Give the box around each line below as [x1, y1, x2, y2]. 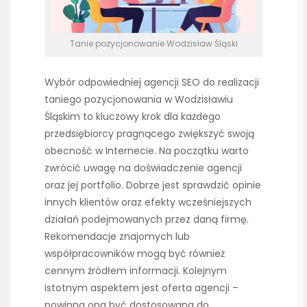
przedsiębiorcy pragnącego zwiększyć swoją [45, 126, 254, 140]
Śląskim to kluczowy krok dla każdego [45, 109, 221, 123]
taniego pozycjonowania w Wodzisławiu [45, 92, 233, 106]
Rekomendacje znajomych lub [45, 229, 190, 243]
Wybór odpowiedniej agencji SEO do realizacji [45, 75, 259, 89]
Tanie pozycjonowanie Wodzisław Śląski [69, 37, 238, 49]
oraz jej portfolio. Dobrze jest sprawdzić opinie [45, 177, 261, 192]
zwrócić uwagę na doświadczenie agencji [45, 160, 242, 175]
